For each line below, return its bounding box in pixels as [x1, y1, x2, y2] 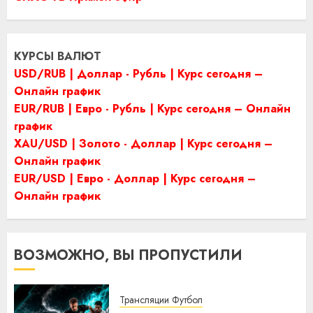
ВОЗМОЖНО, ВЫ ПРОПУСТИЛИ [14, 245, 242, 265]
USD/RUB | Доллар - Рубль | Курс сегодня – [14, 65, 263, 82]
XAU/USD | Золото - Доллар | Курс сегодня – [14, 135, 272, 152]
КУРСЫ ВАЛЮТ [14, 48, 101, 64]
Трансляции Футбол [119, 292, 203, 307]
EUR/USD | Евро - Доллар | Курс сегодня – [14, 170, 256, 187]
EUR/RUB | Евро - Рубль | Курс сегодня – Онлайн [14, 100, 291, 117]
